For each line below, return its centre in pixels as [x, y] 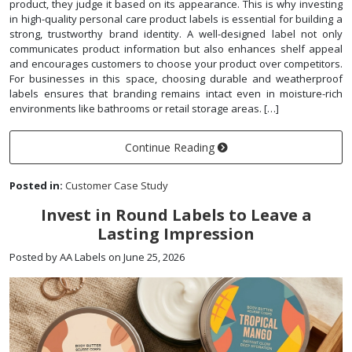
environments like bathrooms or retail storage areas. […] [144, 109]
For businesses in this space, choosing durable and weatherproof [176, 79]
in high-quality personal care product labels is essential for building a [176, 19]
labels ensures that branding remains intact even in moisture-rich [176, 94]
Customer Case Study [117, 186]
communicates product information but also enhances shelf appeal [176, 49]
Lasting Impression [176, 234]
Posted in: [36, 186]
